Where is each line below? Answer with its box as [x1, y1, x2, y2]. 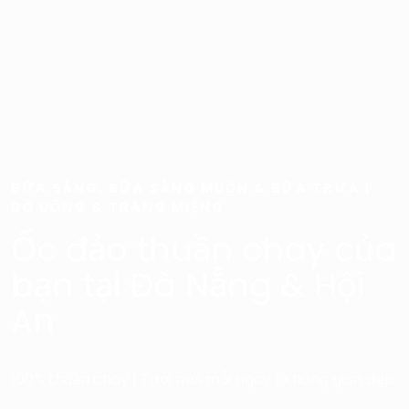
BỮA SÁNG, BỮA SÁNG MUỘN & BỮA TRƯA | [11, 178, 371, 197]
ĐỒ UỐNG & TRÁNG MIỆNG [11, 197, 225, 216]
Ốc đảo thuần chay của [11, 225, 397, 273]
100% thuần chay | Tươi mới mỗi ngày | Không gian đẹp [11, 368, 394, 390]
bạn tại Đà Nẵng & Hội [11, 261, 364, 309]
